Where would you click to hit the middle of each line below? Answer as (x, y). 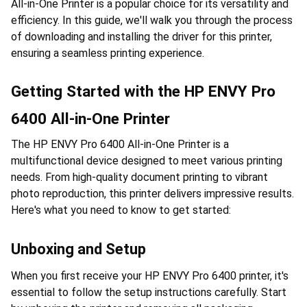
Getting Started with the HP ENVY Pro (143, 91)
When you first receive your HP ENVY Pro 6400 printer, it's (150, 276)
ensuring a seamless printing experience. (108, 53)
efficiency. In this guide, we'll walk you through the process (152, 20)
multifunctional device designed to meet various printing (147, 161)
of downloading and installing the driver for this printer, (142, 37)
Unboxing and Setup (78, 249)
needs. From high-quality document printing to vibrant (139, 177)
